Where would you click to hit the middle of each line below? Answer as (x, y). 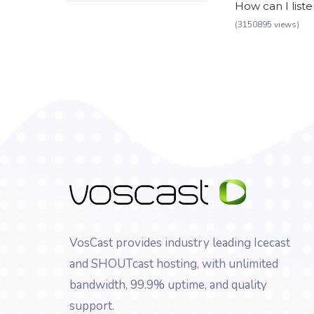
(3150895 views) (267, 25)
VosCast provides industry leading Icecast (180, 243)
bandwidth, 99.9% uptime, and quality (168, 285)
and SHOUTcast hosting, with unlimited (174, 264)
